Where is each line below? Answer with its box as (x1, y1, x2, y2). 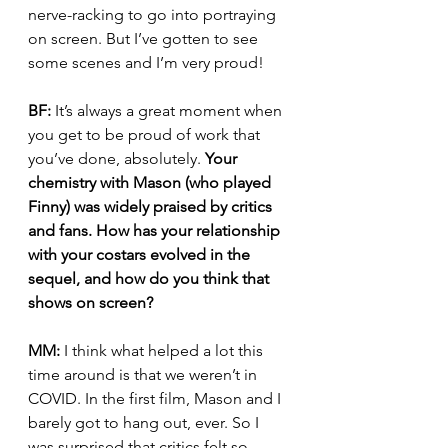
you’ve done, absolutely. (28, 149, 205, 168)
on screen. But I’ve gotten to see (28, 29, 262, 48)
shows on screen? (28, 293, 153, 312)
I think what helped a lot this (60, 341, 267, 360)
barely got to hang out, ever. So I (28, 413, 263, 432)
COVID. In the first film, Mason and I (28, 389, 285, 408)
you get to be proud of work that (28, 125, 264, 144)
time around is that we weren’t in (28, 365, 261, 384)
